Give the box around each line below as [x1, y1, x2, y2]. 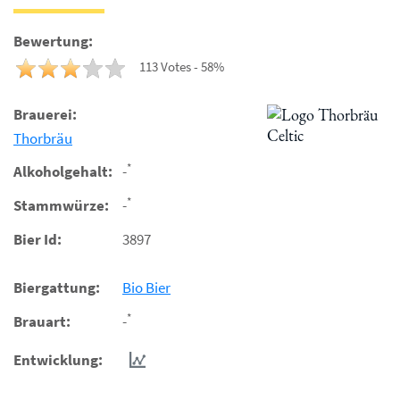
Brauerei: [13, 104, 77, 124]
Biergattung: [13, 278, 100, 297]
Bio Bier [122, 278, 171, 297]
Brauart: [13, 312, 71, 331]
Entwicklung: [13, 350, 103, 370]
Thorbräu [13, 129, 72, 148]
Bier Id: [13, 229, 62, 249]
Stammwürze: [13, 196, 109, 215]
